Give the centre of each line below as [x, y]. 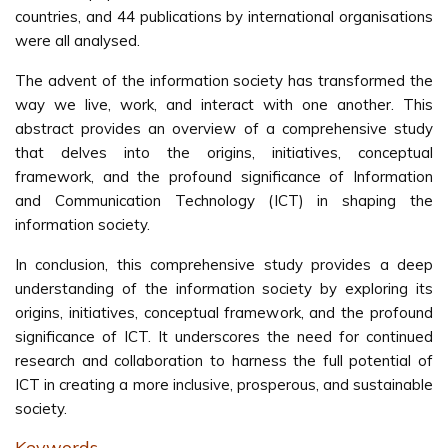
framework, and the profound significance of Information [224, 176]
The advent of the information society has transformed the [224, 80]
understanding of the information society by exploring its [224, 288]
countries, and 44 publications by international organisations [224, 16]
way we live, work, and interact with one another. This [224, 104]
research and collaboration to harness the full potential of [224, 360]
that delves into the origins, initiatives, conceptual [224, 152]
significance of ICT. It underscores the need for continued [224, 336]
